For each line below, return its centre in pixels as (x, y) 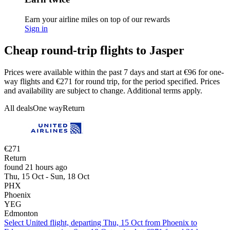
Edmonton (21, 213)
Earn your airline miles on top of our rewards (97, 19)
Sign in (36, 28)
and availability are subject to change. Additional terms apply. (103, 90)
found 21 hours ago (36, 167)
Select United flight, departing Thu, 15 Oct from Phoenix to (101, 222)
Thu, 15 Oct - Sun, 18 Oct (47, 176)
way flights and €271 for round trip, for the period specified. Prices (112, 81)
